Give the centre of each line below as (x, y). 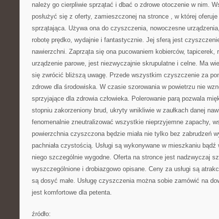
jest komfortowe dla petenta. (72, 192)
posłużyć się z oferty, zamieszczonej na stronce (101, 16)
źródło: (41, 214)
